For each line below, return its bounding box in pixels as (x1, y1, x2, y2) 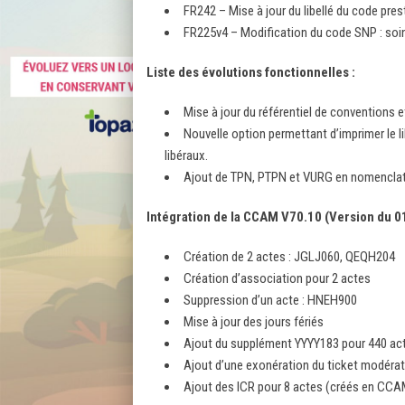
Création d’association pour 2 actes (184, 269, 371, 287)
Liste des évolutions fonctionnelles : (146, 63, 355, 80)
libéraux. (165, 146, 208, 164)
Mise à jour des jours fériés (184, 313, 324, 330)
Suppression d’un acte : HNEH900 (184, 291, 357, 308)
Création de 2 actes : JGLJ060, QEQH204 (184, 248, 395, 265)
